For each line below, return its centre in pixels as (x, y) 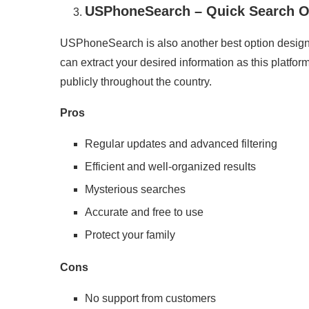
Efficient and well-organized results (170, 167)
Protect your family (130, 235)
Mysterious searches (135, 189)
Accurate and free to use (144, 212)
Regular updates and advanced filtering (181, 144)
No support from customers (150, 298)
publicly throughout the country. (136, 82)
